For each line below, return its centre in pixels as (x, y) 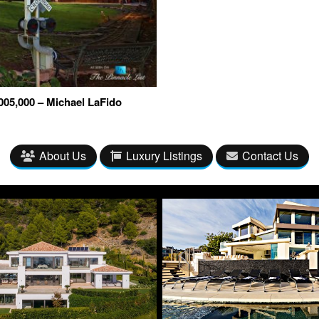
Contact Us (270, 156)
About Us (63, 156)
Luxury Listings (164, 156)
